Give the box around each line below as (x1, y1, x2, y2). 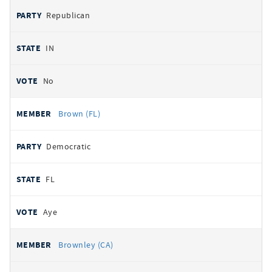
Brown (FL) (58, 108, 101, 119)
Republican (46, 10, 90, 21)
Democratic (46, 141, 91, 152)
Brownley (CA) (58, 239, 114, 250)
